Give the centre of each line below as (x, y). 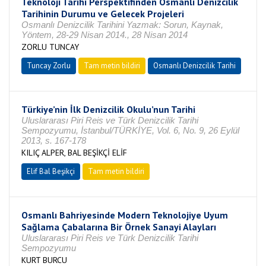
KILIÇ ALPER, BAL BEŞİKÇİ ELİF (74, 153)
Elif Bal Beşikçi (51, 171)
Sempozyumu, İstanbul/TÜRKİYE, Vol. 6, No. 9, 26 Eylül (130, 130)
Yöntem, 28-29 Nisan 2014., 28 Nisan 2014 (104, 35)
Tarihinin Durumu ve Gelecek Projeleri (103, 14)
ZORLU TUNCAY (50, 47)
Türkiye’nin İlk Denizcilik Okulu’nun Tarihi (108, 109)
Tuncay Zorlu (49, 66)
